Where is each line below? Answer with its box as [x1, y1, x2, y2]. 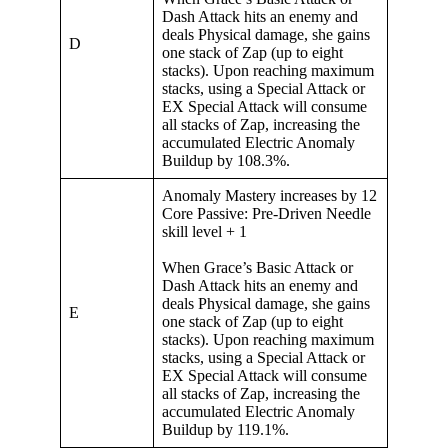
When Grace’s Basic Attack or [162, 259, 353, 277]
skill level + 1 [162, 223, 247, 241]
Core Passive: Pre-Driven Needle [162, 205, 371, 223]
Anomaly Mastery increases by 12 [162, 187, 377, 205]
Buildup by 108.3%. [162, 152, 290, 170]
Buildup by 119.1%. [162, 421, 289, 439]
